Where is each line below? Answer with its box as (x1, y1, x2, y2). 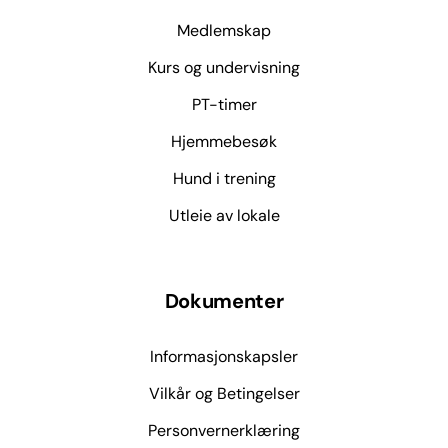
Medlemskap (177, 20, 271, 42)
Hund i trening (172, 168, 276, 190)
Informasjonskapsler (150, 346, 298, 368)
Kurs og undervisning (148, 57, 300, 79)
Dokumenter (164, 287, 284, 314)
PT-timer (191, 94, 257, 116)
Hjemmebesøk (171, 131, 277, 153)
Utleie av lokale (168, 205, 280, 227)
